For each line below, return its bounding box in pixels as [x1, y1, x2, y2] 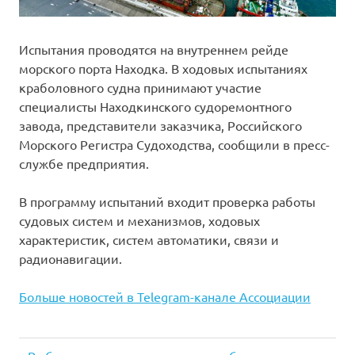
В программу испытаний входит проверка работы [19, 193, 315, 210]
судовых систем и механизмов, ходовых [19, 212, 260, 229]
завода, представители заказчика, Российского [19, 117, 302, 134]
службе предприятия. [19, 155, 149, 172]
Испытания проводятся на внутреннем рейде [19, 41, 288, 58]
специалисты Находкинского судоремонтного [19, 98, 292, 115]
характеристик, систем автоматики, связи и [19, 231, 279, 248]
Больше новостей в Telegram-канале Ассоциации [19, 288, 311, 305]
